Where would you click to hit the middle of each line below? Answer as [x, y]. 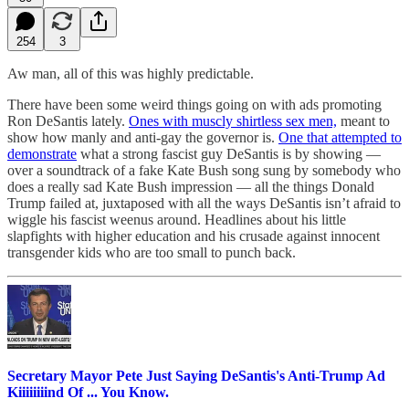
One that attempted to [340, 137]
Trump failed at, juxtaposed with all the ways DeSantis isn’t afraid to [204, 203]
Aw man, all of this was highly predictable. [131, 73]
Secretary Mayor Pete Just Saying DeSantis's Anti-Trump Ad [196, 375]
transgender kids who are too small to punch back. [152, 252]
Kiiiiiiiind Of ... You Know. [88, 392]
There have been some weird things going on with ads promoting [194, 104]
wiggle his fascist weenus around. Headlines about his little [177, 219]
